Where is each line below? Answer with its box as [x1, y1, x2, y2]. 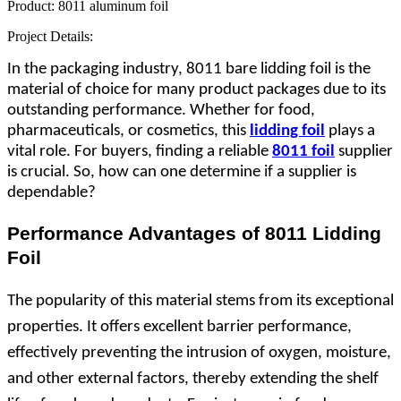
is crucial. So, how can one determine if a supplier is [7, 163, 356, 181]
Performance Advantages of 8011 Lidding [7, 222, 381, 243]
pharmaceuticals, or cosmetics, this [7, 122, 250, 140]
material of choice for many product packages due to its [7, 81, 386, 98]
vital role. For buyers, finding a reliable [7, 142, 272, 160]
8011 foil [272, 142, 335, 160]
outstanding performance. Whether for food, [7, 101, 315, 119]
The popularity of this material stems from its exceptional [7, 292, 394, 310]
